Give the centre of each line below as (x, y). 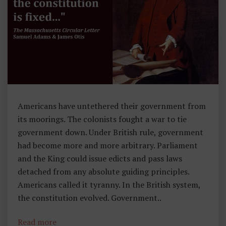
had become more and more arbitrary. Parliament (108, 145)
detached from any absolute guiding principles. (103, 171)
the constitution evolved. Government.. (90, 197)
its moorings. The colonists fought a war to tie (102, 119)
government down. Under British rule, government (110, 132)
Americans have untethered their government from (112, 106)
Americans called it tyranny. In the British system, (109, 184)
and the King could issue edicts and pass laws (100, 158)
